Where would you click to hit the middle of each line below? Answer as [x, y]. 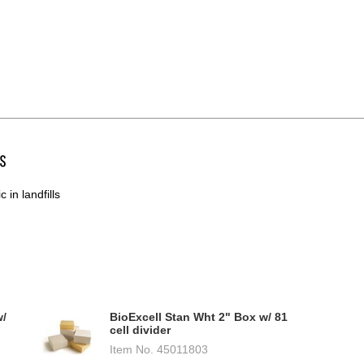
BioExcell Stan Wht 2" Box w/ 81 [199, 317]
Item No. [132, 350]
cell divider [140, 330]
